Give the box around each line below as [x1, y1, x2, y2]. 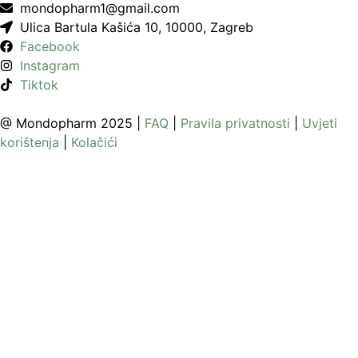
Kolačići [71, 134, 117, 151]
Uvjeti [302, 115, 337, 132]
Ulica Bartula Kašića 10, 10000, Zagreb [20, 19, 253, 36]
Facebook [20, 38, 80, 55]
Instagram [20, 58, 80, 74]
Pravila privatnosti [181, 115, 290, 132]
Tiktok [20, 77, 58, 93]
